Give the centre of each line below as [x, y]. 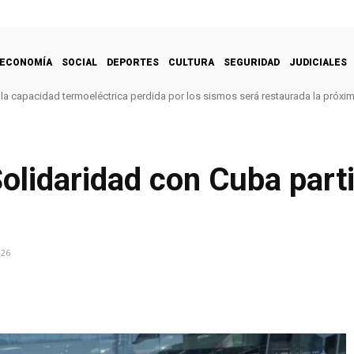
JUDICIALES [318, 62]
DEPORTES [133, 62]
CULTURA [191, 62]
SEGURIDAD [252, 62]
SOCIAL [79, 62]
